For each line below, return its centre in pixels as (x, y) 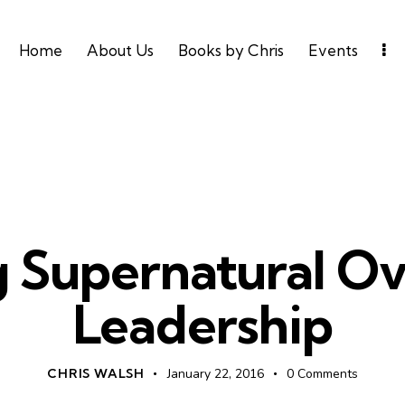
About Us (120, 50)
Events (334, 50)
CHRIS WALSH (96, 374)
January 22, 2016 (216, 374)
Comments (327, 374)
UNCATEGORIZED (256, 211)
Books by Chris (231, 50)
